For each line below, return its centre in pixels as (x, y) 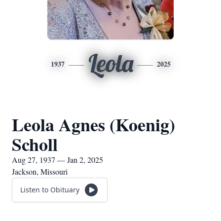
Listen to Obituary (50, 190)
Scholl (35, 144)
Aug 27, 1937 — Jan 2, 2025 (57, 160)
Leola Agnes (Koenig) (93, 124)
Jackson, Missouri (40, 171)
